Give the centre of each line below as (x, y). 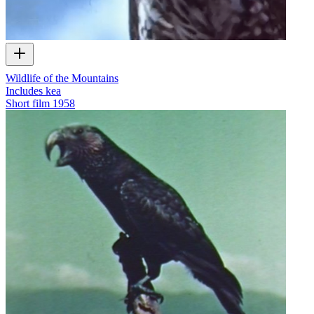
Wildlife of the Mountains (62, 78)
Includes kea (33, 90)
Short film (28, 103)
